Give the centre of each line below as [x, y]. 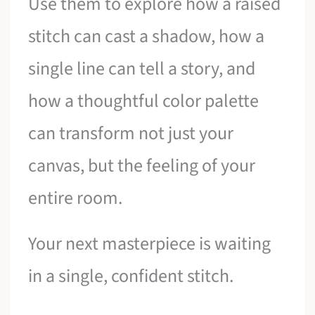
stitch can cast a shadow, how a [147, 36]
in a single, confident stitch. [131, 276]
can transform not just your [131, 133]
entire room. [76, 198]
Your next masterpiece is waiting [150, 244]
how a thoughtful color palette [144, 101]
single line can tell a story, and [142, 68]
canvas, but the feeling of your [142, 165]
